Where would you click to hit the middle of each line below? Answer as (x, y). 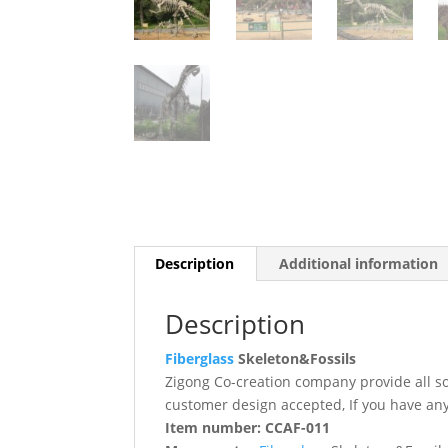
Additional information (359, 263)
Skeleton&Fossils (295, 358)
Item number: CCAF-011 (248, 427)
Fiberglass (200, 358)
